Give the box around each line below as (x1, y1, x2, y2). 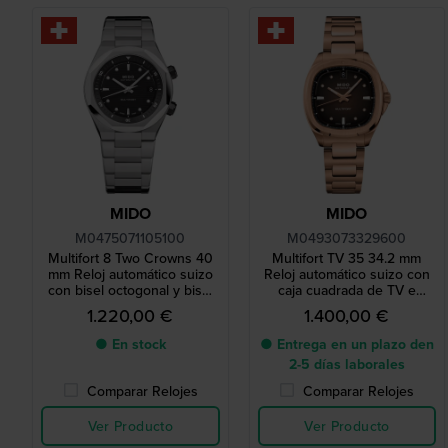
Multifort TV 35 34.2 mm (272, 248, 422, 269)
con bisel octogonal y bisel (47, 280, 213, 301)
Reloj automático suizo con (263, 264, 430, 285)
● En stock (94, 334, 166, 355)
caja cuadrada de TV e (277, 280, 416, 301)
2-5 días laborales (288, 354, 405, 375)
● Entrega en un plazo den (259, 334, 434, 355)
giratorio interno (80, 296, 180, 317)
